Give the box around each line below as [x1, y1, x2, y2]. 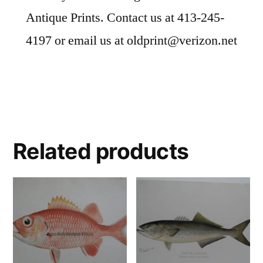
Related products [13, 138, 189, 165]
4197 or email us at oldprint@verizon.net [26, 32, 237, 49]
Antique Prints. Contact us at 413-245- [26, 9, 224, 26]
